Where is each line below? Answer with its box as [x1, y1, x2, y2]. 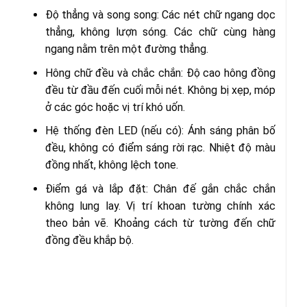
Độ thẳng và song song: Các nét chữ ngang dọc [45, 8, 275, 22]
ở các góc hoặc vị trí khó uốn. [45, 100, 185, 114]
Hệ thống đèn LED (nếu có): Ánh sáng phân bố [45, 124, 275, 138]
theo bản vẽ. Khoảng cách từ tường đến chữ [45, 217, 275, 230]
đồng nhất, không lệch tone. [45, 158, 178, 172]
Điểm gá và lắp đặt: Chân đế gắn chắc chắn [45, 182, 275, 196]
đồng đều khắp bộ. [45, 234, 136, 247]
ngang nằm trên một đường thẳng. [45, 42, 208, 56]
